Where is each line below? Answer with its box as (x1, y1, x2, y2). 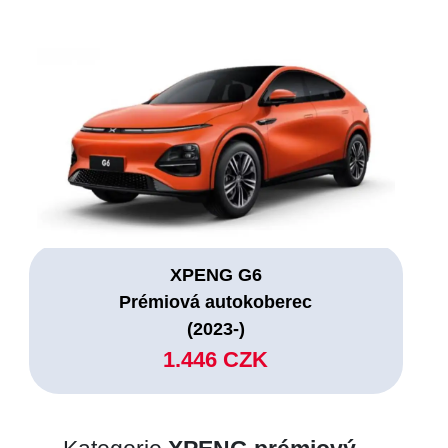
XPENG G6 (169, 264, 262, 285)
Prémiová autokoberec (119, 291, 313, 312)
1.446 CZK (163, 346, 269, 372)
